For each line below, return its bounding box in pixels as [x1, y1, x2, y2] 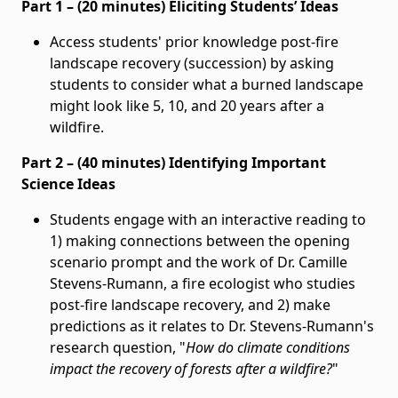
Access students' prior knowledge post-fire [50, 32, 338, 52]
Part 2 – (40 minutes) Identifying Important [21, 153, 326, 172]
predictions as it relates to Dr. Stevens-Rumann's [50, 316, 374, 336]
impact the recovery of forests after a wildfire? [50, 359, 332, 378]
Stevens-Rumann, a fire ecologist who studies [50, 274, 355, 293]
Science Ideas [21, 174, 115, 194]
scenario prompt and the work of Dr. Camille [50, 252, 347, 272]
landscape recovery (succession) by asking [50, 53, 334, 73]
